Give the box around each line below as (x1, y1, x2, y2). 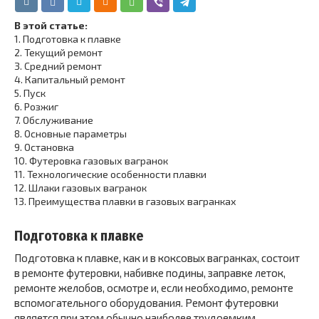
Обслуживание (23, 114, 93, 126)
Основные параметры (24, 127, 127, 140)
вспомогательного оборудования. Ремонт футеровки (14, 296, 278, 309)
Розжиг (24, 100, 58, 113)
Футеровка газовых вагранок (29, 155, 168, 167)
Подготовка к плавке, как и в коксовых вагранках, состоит (14, 251, 300, 264)
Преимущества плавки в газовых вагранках (28, 195, 236, 207)
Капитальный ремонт (25, 73, 125, 85)
